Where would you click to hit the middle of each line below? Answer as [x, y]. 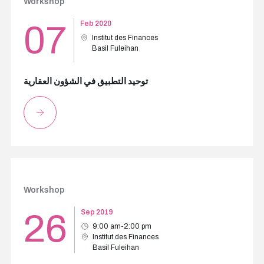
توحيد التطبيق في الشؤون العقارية [85, 81]
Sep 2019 [97, 212]
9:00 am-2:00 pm [122, 226]
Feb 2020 [95, 24]
